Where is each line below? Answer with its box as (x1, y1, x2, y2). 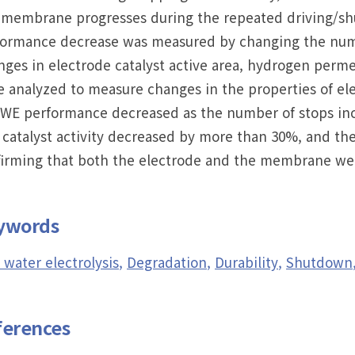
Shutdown (286, 252, 353, 273)
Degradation (127, 252, 207, 273)
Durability (215, 252, 278, 273)
